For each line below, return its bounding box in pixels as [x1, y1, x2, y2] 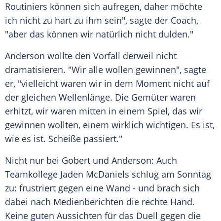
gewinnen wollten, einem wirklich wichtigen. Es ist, [5, 119, 215, 131]
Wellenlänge [59, 91, 110, 104]
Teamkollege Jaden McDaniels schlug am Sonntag [5, 168, 211, 181]
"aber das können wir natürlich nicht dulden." [5, 28, 193, 40]
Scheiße [48, 133, 81, 145]
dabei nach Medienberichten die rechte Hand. [5, 196, 195, 208]
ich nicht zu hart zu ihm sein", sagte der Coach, [5, 14, 198, 27]
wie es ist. [5, 133, 48, 145]
